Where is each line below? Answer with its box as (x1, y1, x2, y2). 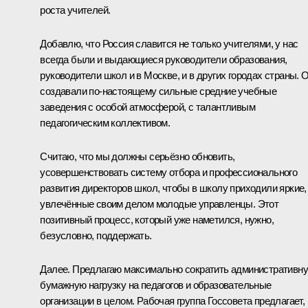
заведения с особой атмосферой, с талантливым (40, 100, 255, 113)
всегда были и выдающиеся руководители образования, (40, 53, 287, 65)
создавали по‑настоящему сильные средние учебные (40, 85, 277, 97)
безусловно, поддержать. (40, 229, 152, 241)
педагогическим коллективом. (40, 116, 170, 129)
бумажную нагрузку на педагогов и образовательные (40, 278, 272, 291)
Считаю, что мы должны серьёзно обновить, (40, 150, 235, 162)
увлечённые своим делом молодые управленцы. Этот (40, 197, 279, 210)
